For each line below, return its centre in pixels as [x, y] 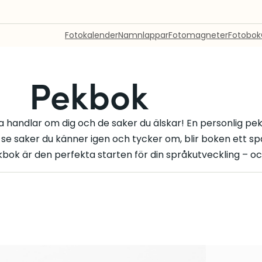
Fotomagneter [198, 35]
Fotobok [244, 35]
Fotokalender [92, 35]
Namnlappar [143, 35]
